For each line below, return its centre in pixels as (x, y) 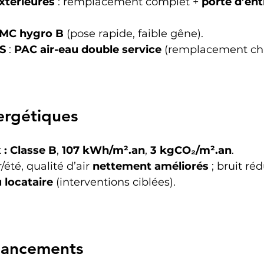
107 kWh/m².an (103, 150)
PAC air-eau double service (88, 49)
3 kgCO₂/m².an (191, 150)
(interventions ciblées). (114, 182)
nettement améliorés (151, 166)
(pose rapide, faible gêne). (133, 33)
